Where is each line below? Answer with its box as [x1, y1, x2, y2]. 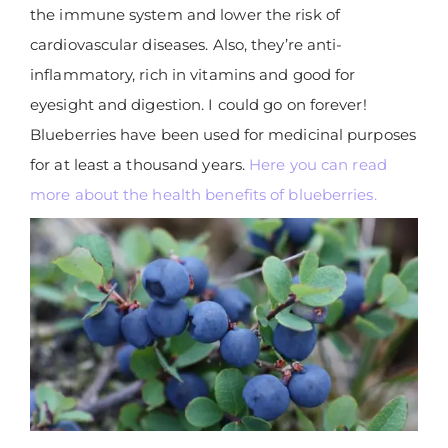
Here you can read [249, 155, 387, 175]
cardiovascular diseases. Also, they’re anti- [30, 35, 343, 55]
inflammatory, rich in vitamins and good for [30, 65, 356, 85]
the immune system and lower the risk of [30, 5, 340, 25]
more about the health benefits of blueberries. [30, 185, 377, 205]
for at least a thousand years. [30, 155, 250, 175]
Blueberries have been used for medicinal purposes [30, 125, 416, 145]
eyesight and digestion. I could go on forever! [30, 95, 367, 115]
